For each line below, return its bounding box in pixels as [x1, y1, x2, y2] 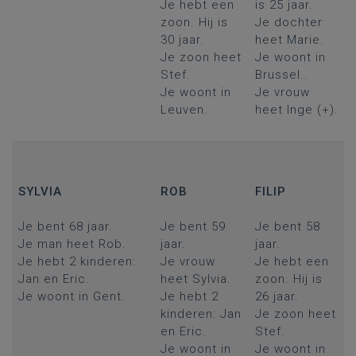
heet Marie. [254, 33, 324, 47]
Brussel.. [254, 68, 308, 82]
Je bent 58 [254, 219, 320, 234]
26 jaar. [254, 289, 299, 304]
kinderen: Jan [160, 307, 242, 321]
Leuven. [160, 103, 208, 117]
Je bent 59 [160, 219, 226, 234]
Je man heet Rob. [17, 237, 126, 251]
